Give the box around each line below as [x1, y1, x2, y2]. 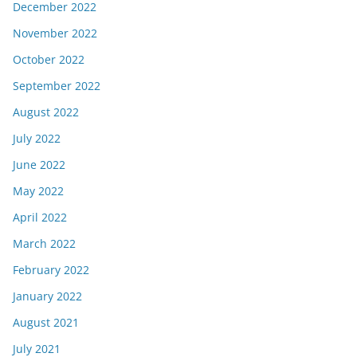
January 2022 [13, 288, 82, 304]
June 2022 [13, 157, 65, 173]
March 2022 [13, 236, 76, 252]
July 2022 [13, 131, 61, 147]
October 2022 [13, 52, 84, 68]
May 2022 [13, 183, 64, 199]
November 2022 [13, 25, 97, 41]
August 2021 [13, 315, 79, 331]
